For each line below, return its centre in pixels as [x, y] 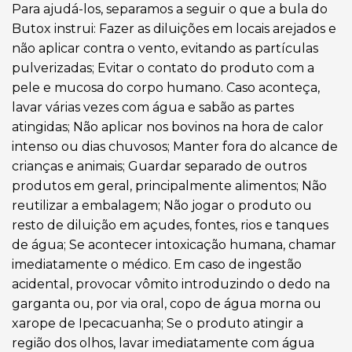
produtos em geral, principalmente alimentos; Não [169, 186]
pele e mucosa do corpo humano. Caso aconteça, [166, 88]
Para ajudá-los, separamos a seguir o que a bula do [170, 9]
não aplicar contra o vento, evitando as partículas [165, 49]
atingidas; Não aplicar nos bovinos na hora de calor [168, 127]
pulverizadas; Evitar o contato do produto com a [163, 68]
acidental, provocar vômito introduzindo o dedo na [171, 284]
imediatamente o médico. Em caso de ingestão [157, 265]
